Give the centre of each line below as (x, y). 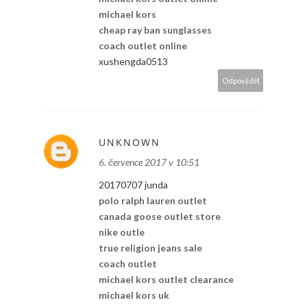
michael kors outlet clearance (166, 279)
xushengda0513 (133, 61)
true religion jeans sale (150, 247)
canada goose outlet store (160, 216)
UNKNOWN (130, 142)
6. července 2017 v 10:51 (149, 162)
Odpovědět (241, 80)
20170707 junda (133, 184)
